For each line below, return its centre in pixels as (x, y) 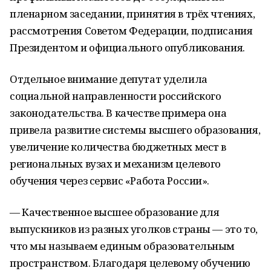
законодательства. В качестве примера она (118, 113)
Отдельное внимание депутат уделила (109, 79)
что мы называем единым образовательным (122, 246)
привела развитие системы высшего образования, (135, 130)
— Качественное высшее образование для (115, 212)
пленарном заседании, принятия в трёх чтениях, (132, 14)
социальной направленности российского (116, 96)
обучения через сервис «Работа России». (110, 181)
